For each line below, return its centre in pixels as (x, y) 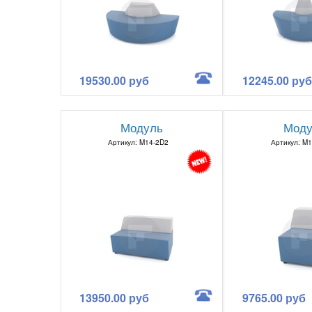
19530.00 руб (114, 80)
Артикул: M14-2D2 (138, 142)
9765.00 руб (274, 297)
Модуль (142, 127)
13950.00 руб (114, 297)
